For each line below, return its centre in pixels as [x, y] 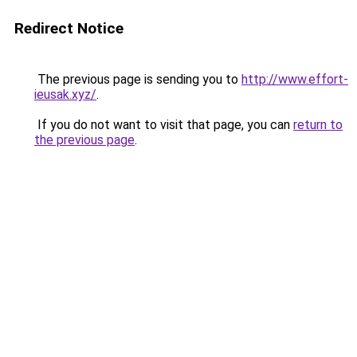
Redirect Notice [69, 28]
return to [318, 125]
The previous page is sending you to [138, 79]
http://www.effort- [295, 79]
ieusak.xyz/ [65, 94]
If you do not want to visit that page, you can [164, 125]
